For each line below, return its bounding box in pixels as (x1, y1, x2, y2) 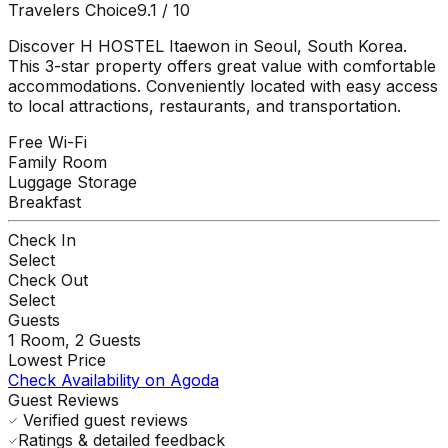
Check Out (8, 269, 88, 290)
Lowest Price (8, 349, 106, 370)
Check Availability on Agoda (8, 369, 219, 390)
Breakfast (8, 191, 81, 212)
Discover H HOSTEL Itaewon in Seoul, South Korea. (8, 35, 407, 56)
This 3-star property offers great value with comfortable (8, 55, 436, 76)
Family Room (8, 151, 107, 172)
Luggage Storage (8, 171, 137, 192)
